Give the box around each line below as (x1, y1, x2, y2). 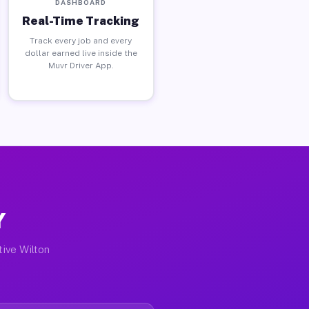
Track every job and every (30, 35, 132, 46)
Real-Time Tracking (22, 13, 140, 28)
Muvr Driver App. (48, 60, 114, 70)
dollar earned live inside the (24, 48, 137, 58)
